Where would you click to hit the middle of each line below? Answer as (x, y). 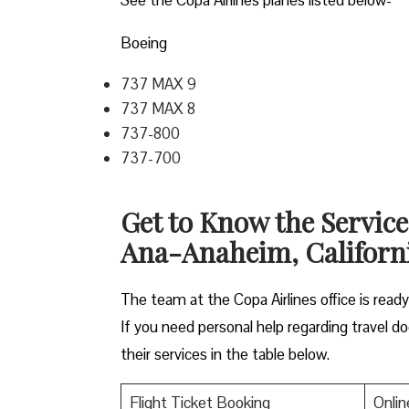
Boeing (146, 42)
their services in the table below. (225, 354)
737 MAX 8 (162, 108)
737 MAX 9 (160, 84)
